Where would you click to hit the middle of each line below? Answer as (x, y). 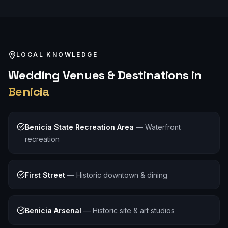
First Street (45, 175)
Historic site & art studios (134, 210)
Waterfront (163, 127)
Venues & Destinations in (131, 75)
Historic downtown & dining (122, 175)
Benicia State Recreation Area (79, 127)
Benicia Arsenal (53, 210)
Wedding (34, 75)
